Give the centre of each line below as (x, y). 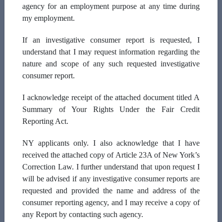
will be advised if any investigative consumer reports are (111, 179)
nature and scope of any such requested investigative (111, 64)
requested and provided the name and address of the (111, 191)
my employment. (49, 18)
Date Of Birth (39, 209)
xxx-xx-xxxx (32, 186)
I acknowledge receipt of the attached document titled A (111, 97)
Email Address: (42, 106)
